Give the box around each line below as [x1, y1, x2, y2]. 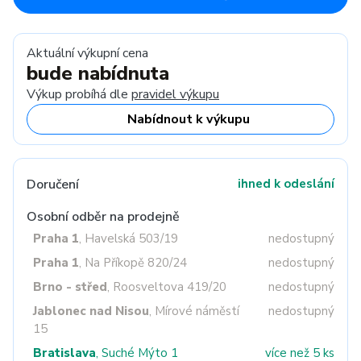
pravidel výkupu [131, 85, 219, 103]
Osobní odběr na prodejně [27, 208, 180, 226]
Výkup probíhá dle [27, 85, 131, 103]
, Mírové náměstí [149, 303, 239, 319]
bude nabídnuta [27, 60, 169, 86]
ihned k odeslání [238, 176, 334, 192]
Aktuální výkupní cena [27, 44, 148, 62]
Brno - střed [33, 279, 107, 295]
